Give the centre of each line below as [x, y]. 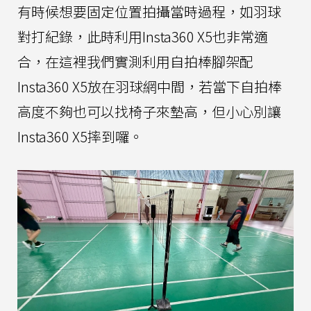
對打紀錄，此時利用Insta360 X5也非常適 [143, 36]
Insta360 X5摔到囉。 [80, 136]
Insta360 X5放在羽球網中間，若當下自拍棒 [150, 86]
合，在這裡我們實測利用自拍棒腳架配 [135, 61]
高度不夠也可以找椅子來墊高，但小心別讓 [149, 111]
